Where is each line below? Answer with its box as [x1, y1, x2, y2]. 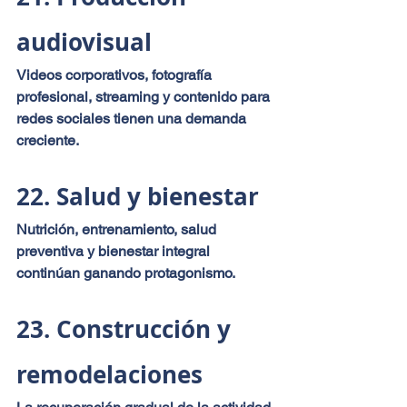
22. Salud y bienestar [16, 179, 259, 213]
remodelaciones [16, 357, 203, 391]
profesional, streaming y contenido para [16, 87, 273, 105]
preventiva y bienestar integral [16, 242, 213, 260]
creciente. [16, 131, 79, 149]
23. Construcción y [16, 312, 237, 345]
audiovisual [16, 25, 152, 58]
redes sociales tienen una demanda [16, 109, 250, 127]
